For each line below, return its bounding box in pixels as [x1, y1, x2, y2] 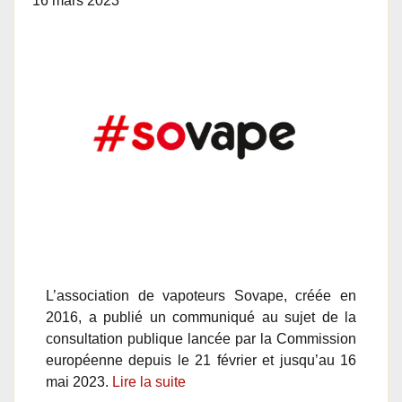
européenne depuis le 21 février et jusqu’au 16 [46, 353, 356, 368]
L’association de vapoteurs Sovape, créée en [46, 288, 356, 303]
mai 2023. [46, 374, 112, 389]
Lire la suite [112, 374, 186, 389]
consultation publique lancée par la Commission [46, 331, 356, 346]
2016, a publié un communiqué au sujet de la [46, 310, 356, 325]
